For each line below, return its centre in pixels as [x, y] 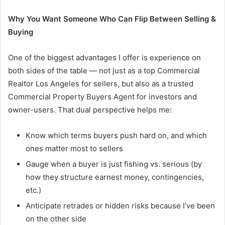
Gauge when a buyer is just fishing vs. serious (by [114, 164]
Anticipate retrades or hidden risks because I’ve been [120, 205]
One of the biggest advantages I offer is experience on [104, 57]
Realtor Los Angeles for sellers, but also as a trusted [101, 83]
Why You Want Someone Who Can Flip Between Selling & [112, 19]
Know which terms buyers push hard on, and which [116, 135]
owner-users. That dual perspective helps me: [90, 109]
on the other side [56, 218]
